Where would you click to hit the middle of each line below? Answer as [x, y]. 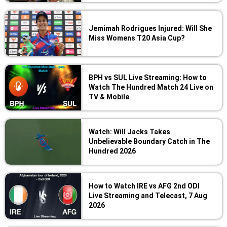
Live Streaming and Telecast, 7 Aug [148, 195]
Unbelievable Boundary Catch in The [149, 141]
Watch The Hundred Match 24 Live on [151, 87]
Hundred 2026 [112, 151]
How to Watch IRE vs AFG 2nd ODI [144, 186]
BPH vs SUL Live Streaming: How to [148, 77]
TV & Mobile [109, 97]
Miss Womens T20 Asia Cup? [137, 38]
